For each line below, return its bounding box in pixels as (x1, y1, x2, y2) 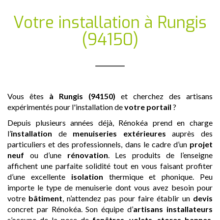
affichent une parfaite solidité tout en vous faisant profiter (7, 161, 213, 170)
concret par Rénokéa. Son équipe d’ (7, 204, 134, 214)
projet (190, 139, 213, 149)
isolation (71, 171, 103, 181)
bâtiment (28, 193, 63, 203)
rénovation (67, 150, 108, 160)
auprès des (165, 128, 213, 138)
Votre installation (13, 11, 144, 33)
